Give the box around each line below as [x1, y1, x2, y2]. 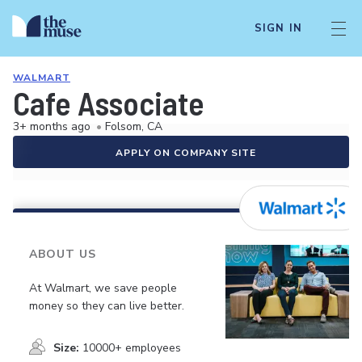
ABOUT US [29, 246, 96, 262]
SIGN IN [254, 21, 302, 36]
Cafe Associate [13, 83, 204, 122]
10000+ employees [82, 339, 181, 356]
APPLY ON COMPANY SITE [116, 146, 256, 159]
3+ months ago [13, 119, 90, 134]
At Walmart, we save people [29, 280, 177, 296]
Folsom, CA [105, 119, 162, 134]
